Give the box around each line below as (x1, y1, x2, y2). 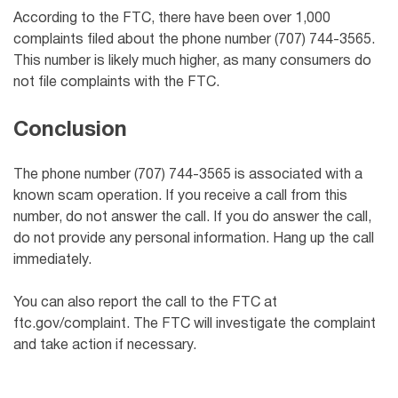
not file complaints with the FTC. (13, 76, 219, 89)
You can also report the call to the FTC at (13, 296, 277, 309)
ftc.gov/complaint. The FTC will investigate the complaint (13, 317, 376, 330)
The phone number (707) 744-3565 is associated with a (13, 168, 362, 181)
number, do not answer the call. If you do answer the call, (13, 211, 371, 224)
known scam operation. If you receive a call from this (13, 189, 347, 203)
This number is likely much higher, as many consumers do (13, 54, 371, 68)
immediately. (13, 253, 92, 267)
